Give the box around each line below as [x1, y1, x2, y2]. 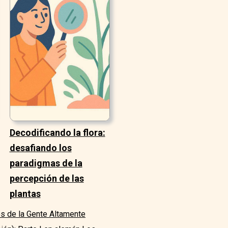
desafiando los [9, 142, 72, 154]
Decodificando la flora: [9, 127, 105, 138]
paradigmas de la [9, 158, 82, 169]
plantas [9, 188, 41, 199]
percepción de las [9, 173, 84, 184]
